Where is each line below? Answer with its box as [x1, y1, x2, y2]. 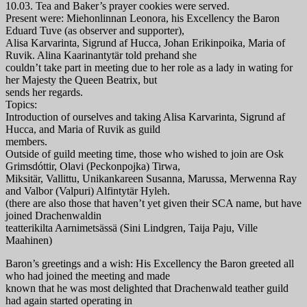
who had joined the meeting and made [5, 270, 170, 282]
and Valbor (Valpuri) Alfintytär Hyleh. [5, 185, 170, 197]
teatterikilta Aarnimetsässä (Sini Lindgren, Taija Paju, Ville [5, 222, 258, 234]
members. [5, 136, 47, 148]
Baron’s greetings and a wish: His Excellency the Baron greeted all [5, 258, 294, 270]
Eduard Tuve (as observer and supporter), [5, 25, 184, 37]
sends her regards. [5, 86, 83, 99]
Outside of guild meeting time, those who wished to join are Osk [5, 148, 284, 160]
